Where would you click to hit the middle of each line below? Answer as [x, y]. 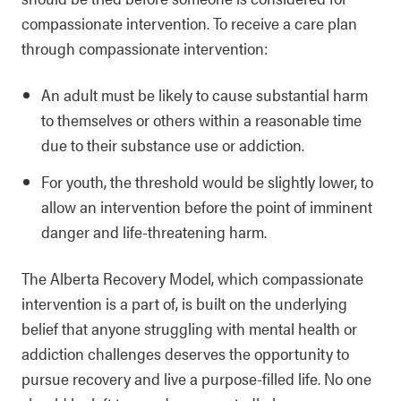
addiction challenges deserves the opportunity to [185, 353]
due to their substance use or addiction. [173, 145]
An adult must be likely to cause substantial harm [205, 94]
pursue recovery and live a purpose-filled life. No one [196, 378]
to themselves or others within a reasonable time [201, 119]
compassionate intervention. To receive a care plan [189, 23]
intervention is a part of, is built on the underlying [184, 303]
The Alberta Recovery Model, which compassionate [192, 278]
